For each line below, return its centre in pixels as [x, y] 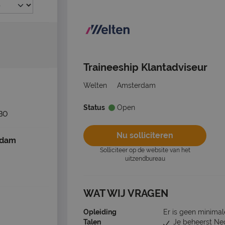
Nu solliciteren [145, 136]
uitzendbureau [145, 159]
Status [94, 107]
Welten [95, 85]
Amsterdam [136, 85]
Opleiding [100, 212]
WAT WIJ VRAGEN [126, 194]
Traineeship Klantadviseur [145, 67]
